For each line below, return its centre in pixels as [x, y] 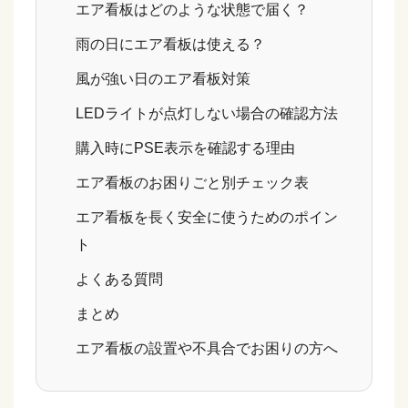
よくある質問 [120, 280]
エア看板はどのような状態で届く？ [193, 10]
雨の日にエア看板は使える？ [171, 45]
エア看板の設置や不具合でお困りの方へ [207, 349]
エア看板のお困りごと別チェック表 [193, 183]
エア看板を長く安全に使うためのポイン [207, 218]
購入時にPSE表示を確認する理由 [186, 148]
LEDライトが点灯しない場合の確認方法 [207, 114]
